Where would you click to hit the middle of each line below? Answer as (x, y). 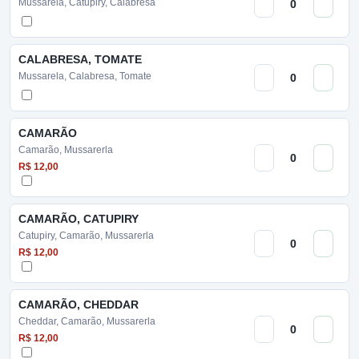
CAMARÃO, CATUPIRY (79, 219)
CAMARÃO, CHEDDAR (79, 305)
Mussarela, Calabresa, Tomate (85, 76)
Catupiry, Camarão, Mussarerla (86, 236)
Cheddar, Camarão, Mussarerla (87, 321)
